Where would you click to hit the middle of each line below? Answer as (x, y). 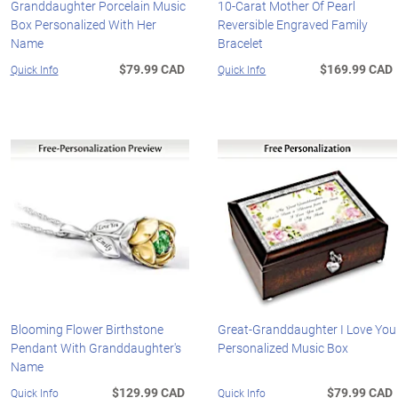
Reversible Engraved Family (293, 24)
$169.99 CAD (357, 68)
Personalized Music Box (283, 348)
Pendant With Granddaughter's (96, 348)
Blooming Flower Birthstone (87, 330)
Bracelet (241, 43)
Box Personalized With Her (83, 24)
